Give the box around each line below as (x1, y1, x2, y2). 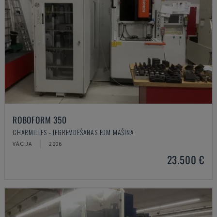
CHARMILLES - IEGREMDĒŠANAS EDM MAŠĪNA (13, 127, 134, 137)
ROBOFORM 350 (13, 113, 67, 126)
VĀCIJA (13, 140, 32, 147)
